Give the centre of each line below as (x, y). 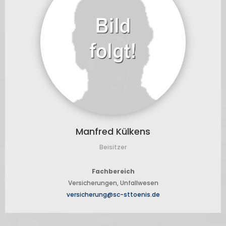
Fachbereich (113, 172)
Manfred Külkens (113, 132)
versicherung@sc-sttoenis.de (113, 195)
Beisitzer (113, 147)
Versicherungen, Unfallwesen (113, 183)
